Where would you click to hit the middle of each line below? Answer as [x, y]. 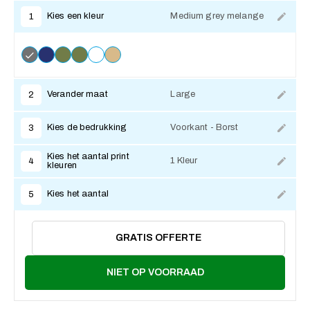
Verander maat [77, 94]
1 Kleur [184, 161]
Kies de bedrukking [87, 128]
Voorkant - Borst [204, 128]
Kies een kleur [75, 16]
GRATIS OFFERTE [158, 237]
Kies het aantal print [88, 156]
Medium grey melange [217, 16]
